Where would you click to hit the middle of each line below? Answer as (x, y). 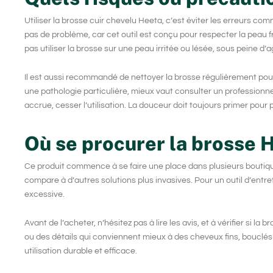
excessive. (44, 194)
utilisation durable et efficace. (81, 251)
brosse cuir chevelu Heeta (112, 20)
